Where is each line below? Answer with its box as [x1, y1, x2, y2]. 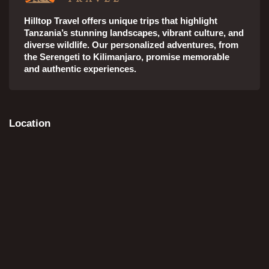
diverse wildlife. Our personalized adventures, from [24, 40, 238, 50]
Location [9, 118, 50, 129]
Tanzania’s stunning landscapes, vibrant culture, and [24, 28, 244, 38]
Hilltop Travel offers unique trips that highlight [24, 16, 217, 26]
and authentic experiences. [24, 64, 136, 74]
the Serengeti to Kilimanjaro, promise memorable [24, 52, 229, 62]
